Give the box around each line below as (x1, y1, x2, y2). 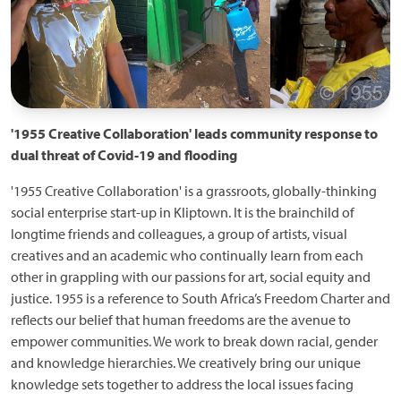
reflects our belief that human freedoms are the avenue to (11, 311, 351, 329)
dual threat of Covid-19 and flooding (11, 146, 237, 165)
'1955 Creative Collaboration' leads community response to (11, 124, 378, 143)
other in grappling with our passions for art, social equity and (11, 268, 371, 286)
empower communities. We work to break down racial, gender (11, 332, 378, 351)
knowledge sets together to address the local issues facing (11, 375, 354, 394)
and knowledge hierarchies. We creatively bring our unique (11, 354, 361, 372)
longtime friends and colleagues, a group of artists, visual (11, 225, 347, 243)
